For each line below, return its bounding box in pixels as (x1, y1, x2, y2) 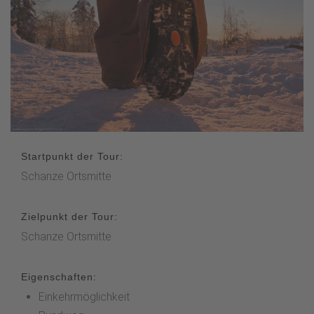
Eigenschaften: (21, 271, 97, 282)
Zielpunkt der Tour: (21, 210, 118, 222)
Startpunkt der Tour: (21, 150, 123, 162)
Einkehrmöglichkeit (39, 289, 130, 303)
